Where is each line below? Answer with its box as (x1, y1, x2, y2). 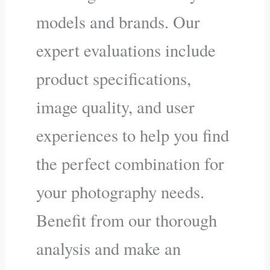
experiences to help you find (36, 123, 230, 146)
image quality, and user (36, 95, 195, 118)
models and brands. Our (36, 10, 201, 33)
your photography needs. (36, 180, 205, 203)
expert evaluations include (36, 38, 216, 61)
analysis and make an (36, 236, 181, 260)
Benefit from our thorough (36, 208, 218, 231)
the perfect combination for (36, 151, 225, 175)
